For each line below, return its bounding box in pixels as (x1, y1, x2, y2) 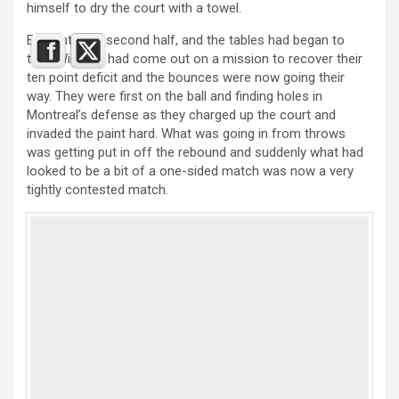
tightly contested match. (27, 181, 168, 198)
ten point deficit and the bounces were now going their (27, 69, 345, 85)
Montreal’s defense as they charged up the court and (27, 106, 336, 123)
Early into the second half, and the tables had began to (27, 31, 345, 48)
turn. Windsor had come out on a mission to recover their (27, 50, 362, 67)
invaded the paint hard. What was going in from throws (27, 125, 346, 142)
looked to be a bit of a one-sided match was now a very (27, 162, 354, 179)
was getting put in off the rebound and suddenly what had (27, 143, 363, 160)
